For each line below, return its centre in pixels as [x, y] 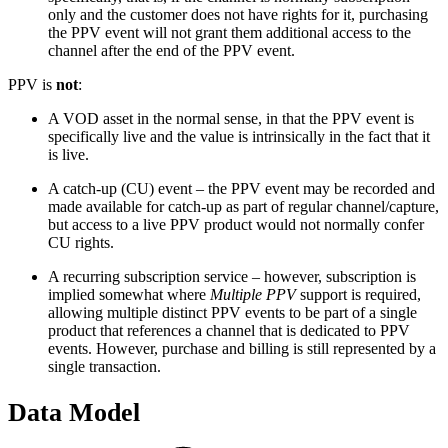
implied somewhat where [129, 294]
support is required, [358, 294]
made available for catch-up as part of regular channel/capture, [243, 206]
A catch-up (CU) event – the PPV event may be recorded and [241, 188]
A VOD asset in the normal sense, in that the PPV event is [231, 118]
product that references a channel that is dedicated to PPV [229, 330]
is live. [68, 154]
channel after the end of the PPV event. [171, 50]
